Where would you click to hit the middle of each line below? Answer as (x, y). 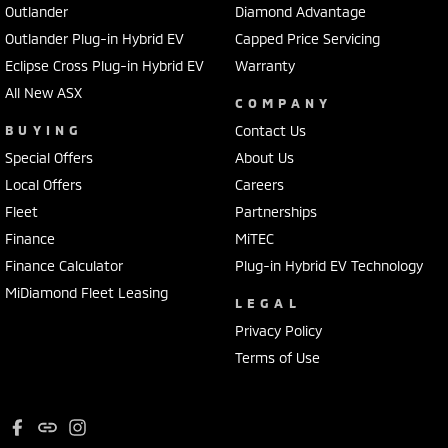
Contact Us (270, 130)
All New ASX (43, 92)
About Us (264, 157)
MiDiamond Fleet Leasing (86, 292)
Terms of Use (277, 357)
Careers (259, 184)
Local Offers (43, 184)
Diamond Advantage (300, 11)
